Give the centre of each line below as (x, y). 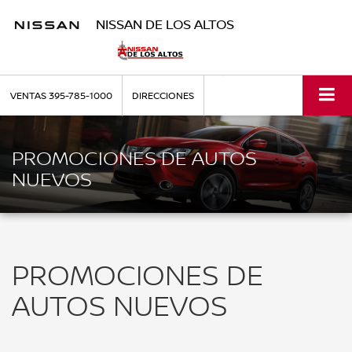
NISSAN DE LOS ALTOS (165, 24)
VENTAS (28, 95)
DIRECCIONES (163, 95)
